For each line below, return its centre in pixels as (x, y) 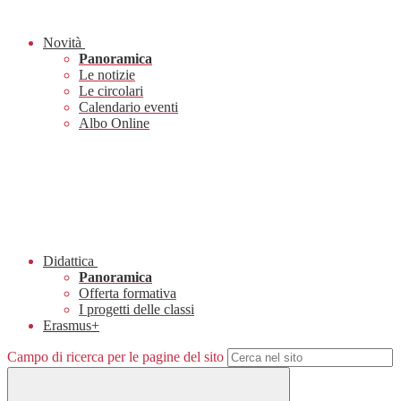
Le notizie (107, 75)
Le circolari (111, 91)
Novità (62, 43)
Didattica (68, 261)
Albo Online (114, 124)
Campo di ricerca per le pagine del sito (115, 357)
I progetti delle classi (137, 310)
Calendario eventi (128, 107)
